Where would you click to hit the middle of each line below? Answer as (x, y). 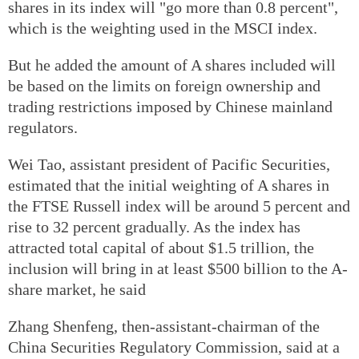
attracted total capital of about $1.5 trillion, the (161, 247)
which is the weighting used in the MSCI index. (163, 28)
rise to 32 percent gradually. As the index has (154, 226)
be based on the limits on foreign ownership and (164, 85)
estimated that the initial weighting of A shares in (169, 185)
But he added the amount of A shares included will (172, 65)
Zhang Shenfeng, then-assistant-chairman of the (164, 326)
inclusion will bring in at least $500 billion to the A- (178, 268)
